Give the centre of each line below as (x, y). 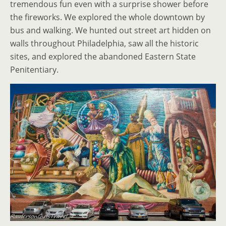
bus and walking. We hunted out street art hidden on (110, 30)
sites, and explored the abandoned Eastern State (103, 56)
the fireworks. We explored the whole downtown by (107, 17)
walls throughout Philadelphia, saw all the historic (104, 43)
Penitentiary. (34, 69)
